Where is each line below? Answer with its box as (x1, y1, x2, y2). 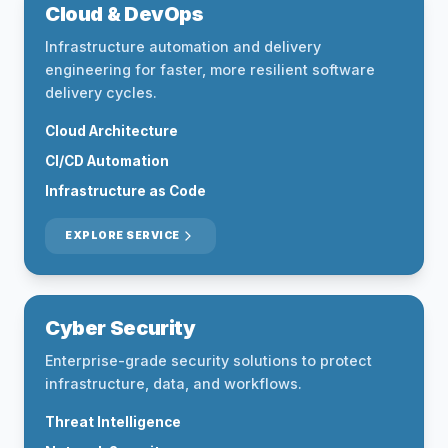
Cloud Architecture (45, 123, 178, 139)
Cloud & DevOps (45, 2, 204, 26)
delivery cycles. (45, 84, 157, 101)
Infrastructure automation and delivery (45, 38, 321, 55)
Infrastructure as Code (45, 183, 206, 199)
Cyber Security (45, 316, 196, 340)
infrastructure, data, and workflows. (45, 375, 302, 392)
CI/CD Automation (45, 153, 169, 169)
